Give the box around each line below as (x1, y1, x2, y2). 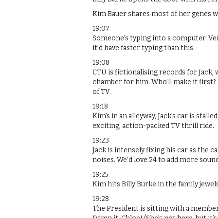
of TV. (92, 87, 111, 96)
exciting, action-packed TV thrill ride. (92, 121, 214, 130)
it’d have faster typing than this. (92, 43, 195, 52)
